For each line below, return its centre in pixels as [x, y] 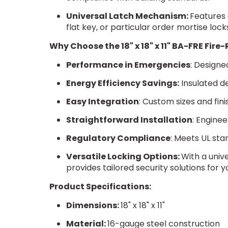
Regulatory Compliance [118, 138]
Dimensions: [93, 206]
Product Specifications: [100, 187]
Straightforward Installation [129, 120]
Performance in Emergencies [128, 65]
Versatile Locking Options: [123, 157]
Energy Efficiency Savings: [122, 83]
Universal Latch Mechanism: [128, 16]
